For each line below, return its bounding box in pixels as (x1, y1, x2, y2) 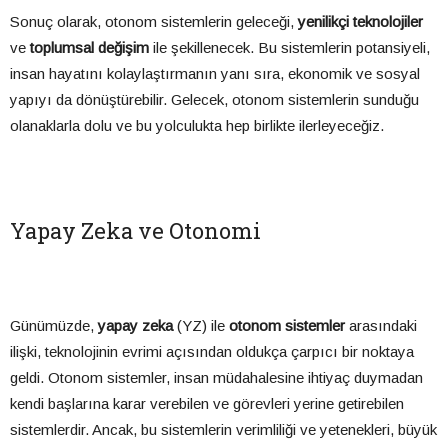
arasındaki (345, 317, 417, 335)
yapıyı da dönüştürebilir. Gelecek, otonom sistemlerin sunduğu (10, 91, 419, 109)
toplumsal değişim (30, 39, 149, 57)
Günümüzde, (10, 317, 98, 335)
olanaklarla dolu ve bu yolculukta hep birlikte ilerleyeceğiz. (10, 117, 384, 135)
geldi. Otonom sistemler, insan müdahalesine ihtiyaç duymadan (10, 369, 423, 387)
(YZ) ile (173, 317, 229, 335)
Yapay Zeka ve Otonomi (10, 216, 261, 246)
